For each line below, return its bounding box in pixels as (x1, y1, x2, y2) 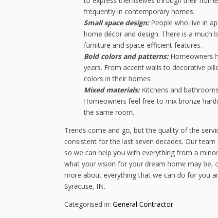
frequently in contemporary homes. (84, 7, 195, 17)
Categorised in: (64, 200, 113, 209)
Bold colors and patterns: (84, 52, 170, 61)
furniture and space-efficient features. (84, 40, 202, 50)
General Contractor (113, 200, 173, 209)
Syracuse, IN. (64, 182, 105, 191)
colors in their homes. (84, 74, 152, 84)
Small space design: (84, 18, 151, 28)
